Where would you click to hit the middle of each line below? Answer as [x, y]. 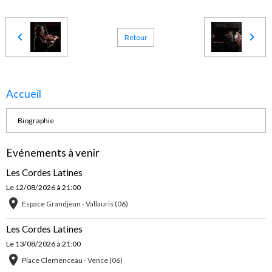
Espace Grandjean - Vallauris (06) [75, 204]
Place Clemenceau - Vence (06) [72, 260]
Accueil [24, 94]
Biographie [36, 120]
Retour [136, 37]
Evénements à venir [53, 153]
